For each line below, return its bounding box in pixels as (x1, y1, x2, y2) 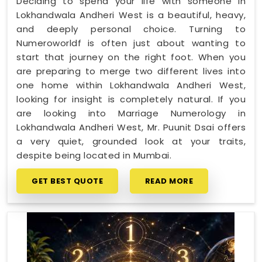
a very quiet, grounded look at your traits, (16, 135, 246, 147)
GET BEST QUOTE (32, 175, 103, 187)
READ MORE (144, 175, 193, 187)
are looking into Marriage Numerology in (16, 106, 246, 119)
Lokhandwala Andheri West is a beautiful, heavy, (16, 8, 246, 21)
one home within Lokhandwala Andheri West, (16, 78, 246, 91)
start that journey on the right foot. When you (16, 50, 246, 63)
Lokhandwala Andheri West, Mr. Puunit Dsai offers (16, 120, 246, 133)
